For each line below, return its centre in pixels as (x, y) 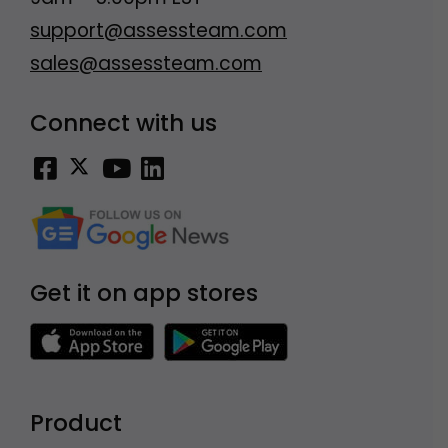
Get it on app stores (144, 292)
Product (76, 423)
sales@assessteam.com (146, 63)
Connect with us (123, 122)
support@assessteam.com (158, 30)
